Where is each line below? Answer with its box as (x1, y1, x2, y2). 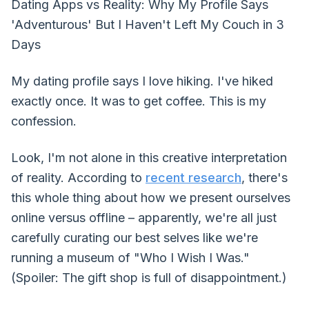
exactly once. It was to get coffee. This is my (11, 94, 266, 108)
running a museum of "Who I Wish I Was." (11, 250, 250, 265)
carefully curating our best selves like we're (11, 230, 258, 245)
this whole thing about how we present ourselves (11, 190, 290, 205)
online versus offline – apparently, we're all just (11, 210, 277, 225)
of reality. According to (11, 170, 146, 185)
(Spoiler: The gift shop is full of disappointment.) (11, 270, 287, 285)
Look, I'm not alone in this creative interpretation (11, 150, 287, 165)
